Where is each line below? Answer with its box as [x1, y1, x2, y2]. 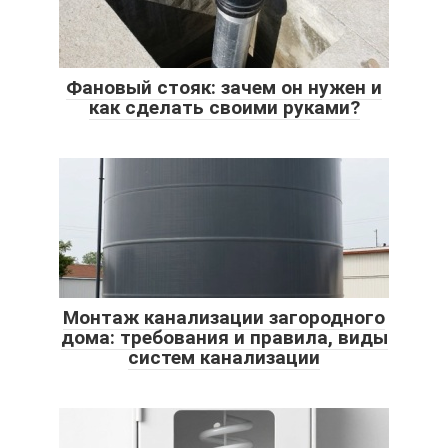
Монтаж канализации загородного [63, 305, 385, 329]
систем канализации [128, 345, 320, 369]
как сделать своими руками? [88, 95, 360, 119]
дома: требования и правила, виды [60, 325, 388, 349]
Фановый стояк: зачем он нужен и [66, 75, 382, 99]
